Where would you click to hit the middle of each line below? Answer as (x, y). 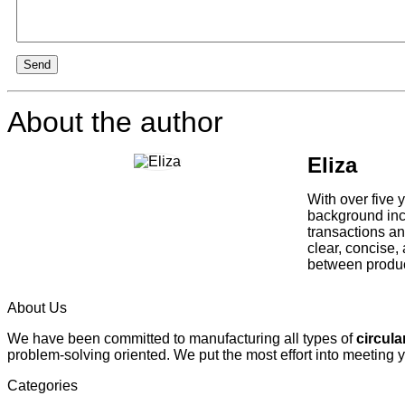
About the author (115, 122)
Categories (42, 385)
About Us (37, 307)
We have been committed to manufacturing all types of (182, 338)
